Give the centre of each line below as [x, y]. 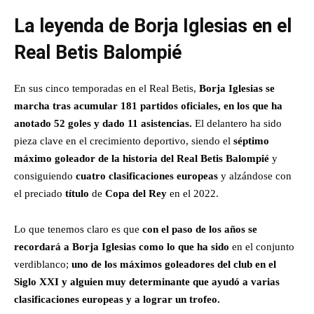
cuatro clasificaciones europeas [147, 176]
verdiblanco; [43, 264]
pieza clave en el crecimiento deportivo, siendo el [124, 141]
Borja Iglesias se [237, 88]
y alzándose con [255, 176]
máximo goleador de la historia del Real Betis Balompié [142, 158]
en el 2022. [193, 193]
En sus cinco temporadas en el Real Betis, [107, 88]
